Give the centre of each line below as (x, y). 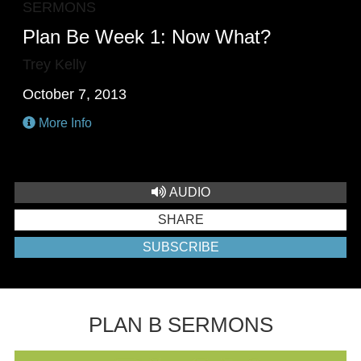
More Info (64, 123)
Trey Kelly (55, 64)
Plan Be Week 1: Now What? (147, 37)
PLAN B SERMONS (180, 325)
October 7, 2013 (75, 94)
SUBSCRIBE (180, 247)
